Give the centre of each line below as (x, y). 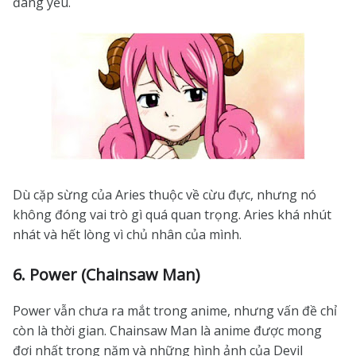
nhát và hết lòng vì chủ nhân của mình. (127, 234)
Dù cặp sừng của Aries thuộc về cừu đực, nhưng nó (164, 195)
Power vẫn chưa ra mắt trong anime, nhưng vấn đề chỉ (175, 311)
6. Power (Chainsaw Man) (106, 275)
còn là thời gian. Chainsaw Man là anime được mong (167, 331)
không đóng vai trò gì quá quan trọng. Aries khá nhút (172, 215)
